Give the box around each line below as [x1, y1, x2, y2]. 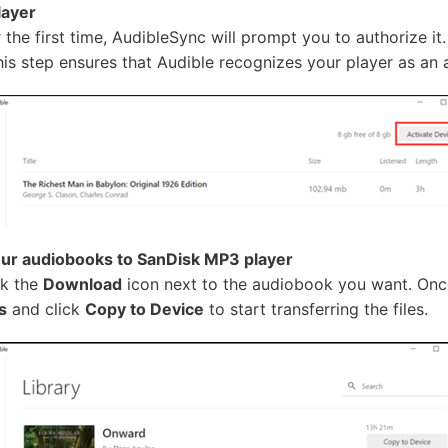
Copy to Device [85, 299, 204, 319]
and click [7, 299, 85, 319]
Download [43, 274, 122, 294]
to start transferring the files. [204, 299, 428, 319]
